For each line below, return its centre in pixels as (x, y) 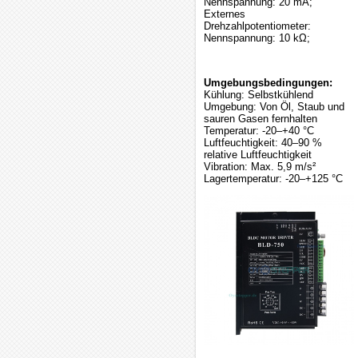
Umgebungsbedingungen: (268, 83)
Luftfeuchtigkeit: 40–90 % (263, 143)
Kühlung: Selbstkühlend (259, 95)
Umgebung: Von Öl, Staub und (274, 107)
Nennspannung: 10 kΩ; (257, 38)
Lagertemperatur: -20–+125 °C (273, 179)
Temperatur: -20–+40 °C (259, 131)
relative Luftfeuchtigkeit (258, 155)
